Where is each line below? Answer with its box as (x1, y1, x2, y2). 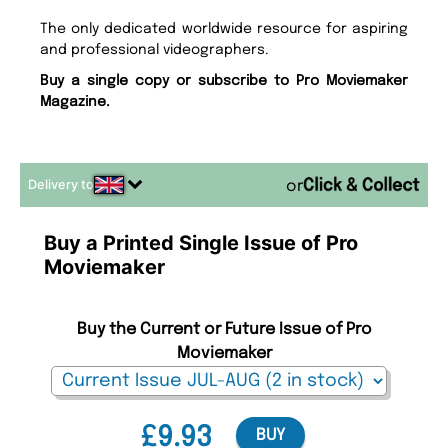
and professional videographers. (40, 43, 270, 58)
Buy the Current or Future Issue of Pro (76, 321, 372, 339)
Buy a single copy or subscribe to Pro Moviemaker (40, 74, 408, 89)
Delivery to (28, 177, 94, 193)
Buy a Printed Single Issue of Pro (44, 231, 358, 256)
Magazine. (40, 95, 111, 110)
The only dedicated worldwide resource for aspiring (40, 22, 408, 37)
